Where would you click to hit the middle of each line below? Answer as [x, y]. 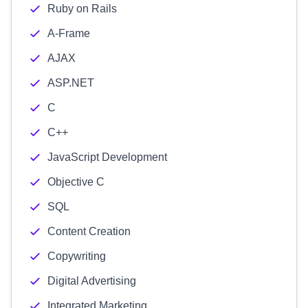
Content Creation [89, 231]
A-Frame [69, 33]
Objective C [76, 182]
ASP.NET [71, 83]
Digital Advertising [92, 281]
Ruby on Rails [82, 9]
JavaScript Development [107, 157]
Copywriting [77, 256]
